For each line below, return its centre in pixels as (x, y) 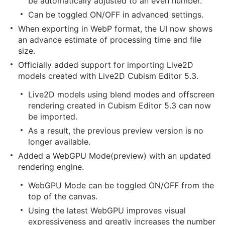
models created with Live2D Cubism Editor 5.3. (108, 76)
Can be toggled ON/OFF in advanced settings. (116, 15)
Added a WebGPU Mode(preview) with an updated (115, 156)
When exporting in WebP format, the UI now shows (115, 29)
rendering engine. (51, 167)
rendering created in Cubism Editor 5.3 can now (120, 105)
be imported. (53, 117)
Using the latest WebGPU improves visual (107, 210)
